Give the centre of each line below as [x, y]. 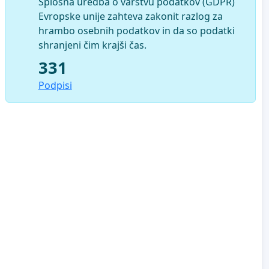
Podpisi [55, 85]
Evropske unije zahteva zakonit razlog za [130, 16]
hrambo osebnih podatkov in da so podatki [136, 30]
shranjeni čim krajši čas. [92, 45]
